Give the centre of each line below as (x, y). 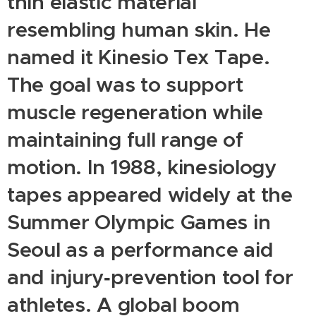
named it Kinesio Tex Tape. (139, 57)
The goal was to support (125, 84)
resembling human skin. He (139, 29)
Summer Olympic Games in (139, 222)
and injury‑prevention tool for (150, 277)
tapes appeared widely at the (150, 194)
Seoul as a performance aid (140, 249)
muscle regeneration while (135, 112)
